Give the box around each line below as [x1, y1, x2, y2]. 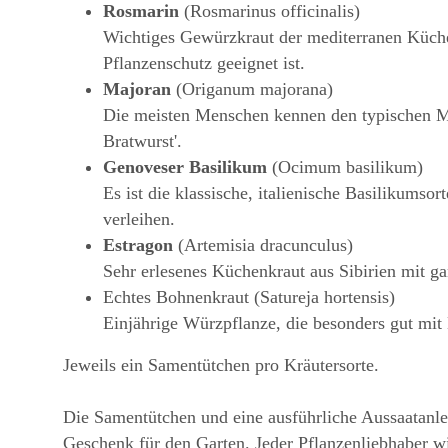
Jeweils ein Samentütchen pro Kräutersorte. [63, 355, 379, 376]
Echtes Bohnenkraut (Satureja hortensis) [103, 287, 395, 308]
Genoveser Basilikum [103, 157, 267, 178]
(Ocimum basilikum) [267, 157, 423, 178]
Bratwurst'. [103, 131, 182, 152]
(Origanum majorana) [171, 79, 333, 100]
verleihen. [103, 209, 175, 230]
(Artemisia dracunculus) [178, 235, 353, 256]
